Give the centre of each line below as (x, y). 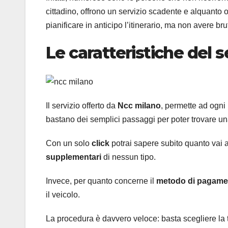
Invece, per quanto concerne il (101, 181)
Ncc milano (139, 106)
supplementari (74, 157)
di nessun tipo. (129, 157)
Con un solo (69, 144)
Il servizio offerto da (82, 106)
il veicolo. (63, 195)
